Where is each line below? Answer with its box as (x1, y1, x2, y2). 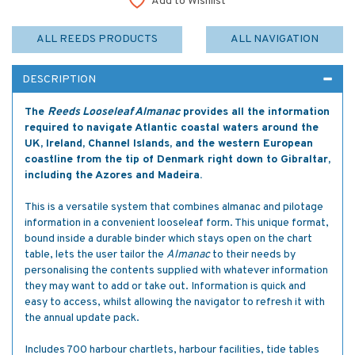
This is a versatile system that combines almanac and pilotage (25, 200, 323, 214)
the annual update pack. (25, 311, 139, 325)
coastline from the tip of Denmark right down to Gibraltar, (25, 153, 330, 166)
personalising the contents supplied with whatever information (25, 264, 328, 277)
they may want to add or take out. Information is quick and (25, 280, 306, 293)
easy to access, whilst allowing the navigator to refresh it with (25, 296, 325, 309)
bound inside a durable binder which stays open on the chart (25, 232, 312, 246)
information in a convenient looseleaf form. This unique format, (25, 216, 329, 230)
